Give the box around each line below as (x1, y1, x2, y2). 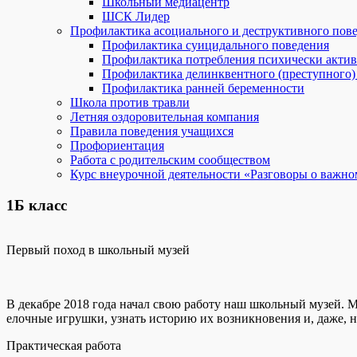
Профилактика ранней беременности (102, 81, 304, 95)
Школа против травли (70, 96, 190, 109)
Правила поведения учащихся (70, 124, 233, 138)
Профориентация (70, 139, 164, 152)
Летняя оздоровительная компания (70, 110, 259, 124)
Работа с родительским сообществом (70, 153, 270, 167)
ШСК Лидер (102, 10, 170, 23)
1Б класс (6, 196, 67, 214)
